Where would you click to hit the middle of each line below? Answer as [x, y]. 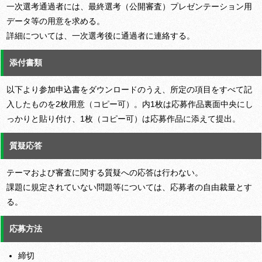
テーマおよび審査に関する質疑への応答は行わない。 [105, 173]
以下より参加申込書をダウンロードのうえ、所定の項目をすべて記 [129, 90]
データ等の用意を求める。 [56, 21]
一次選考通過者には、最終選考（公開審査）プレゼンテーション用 [129, 7]
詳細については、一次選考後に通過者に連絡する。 [101, 36]
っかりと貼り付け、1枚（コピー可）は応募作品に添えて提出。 [123, 119]
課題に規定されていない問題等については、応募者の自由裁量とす [129, 187]
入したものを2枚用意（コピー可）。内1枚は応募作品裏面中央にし [130, 104]
